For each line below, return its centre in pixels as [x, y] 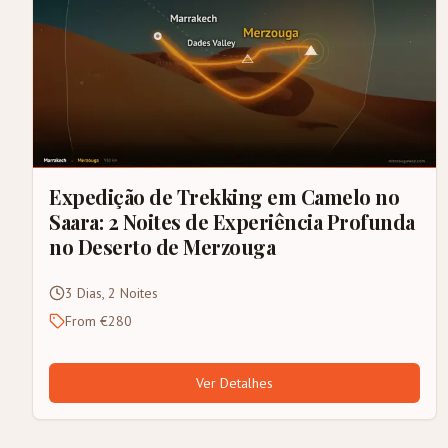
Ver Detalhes [235, 382]
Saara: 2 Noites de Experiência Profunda [232, 221]
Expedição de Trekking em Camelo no [224, 196]
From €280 [98, 320]
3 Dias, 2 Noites [111, 292]
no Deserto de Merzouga [162, 246]
